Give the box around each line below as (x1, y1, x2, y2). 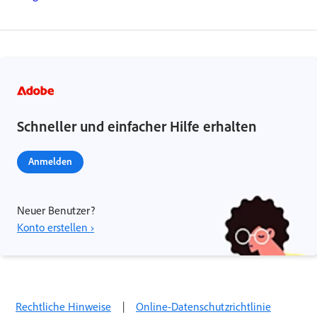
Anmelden (28, 154, 72, 167)
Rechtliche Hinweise (16, 299, 111, 313)
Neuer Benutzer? (17, 202, 95, 217)
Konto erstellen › (17, 219, 94, 234)
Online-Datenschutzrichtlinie (136, 299, 271, 313)
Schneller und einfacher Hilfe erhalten (17, 116, 257, 135)
